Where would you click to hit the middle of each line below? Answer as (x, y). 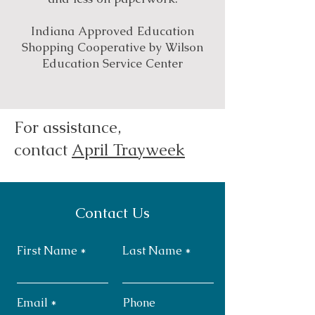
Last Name (152, 251)
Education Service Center (112, 63)
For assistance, (67, 127)
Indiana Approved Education (112, 31)
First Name (47, 251)
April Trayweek (128, 150)
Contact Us (112, 213)
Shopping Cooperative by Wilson (112, 47)
